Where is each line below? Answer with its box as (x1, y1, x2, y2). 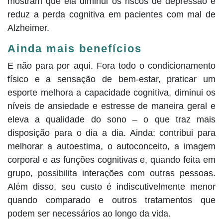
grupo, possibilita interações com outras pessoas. (7, 168, 216, 178)
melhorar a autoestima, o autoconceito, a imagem (7, 141, 216, 151)
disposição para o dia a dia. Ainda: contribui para (7, 127, 216, 138)
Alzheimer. (7, 22, 49, 33)
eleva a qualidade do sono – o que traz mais (7, 114, 216, 124)
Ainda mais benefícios (7, 42, 142, 55)
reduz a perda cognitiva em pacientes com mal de (7, 9, 216, 19)
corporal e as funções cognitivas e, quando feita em (7, 154, 216, 165)
